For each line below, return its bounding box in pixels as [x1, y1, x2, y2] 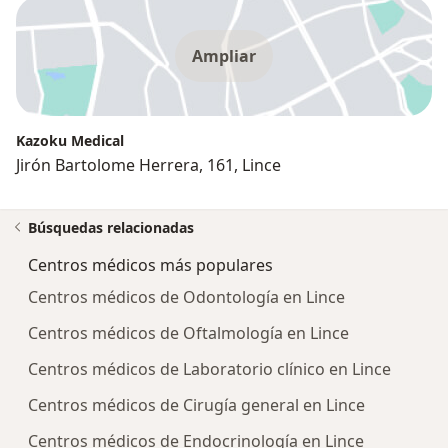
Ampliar [192, 45, 256, 68]
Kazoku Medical [16, 131, 124, 151]
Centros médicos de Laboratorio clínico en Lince [28, 358, 391, 381]
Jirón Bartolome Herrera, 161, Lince [16, 154, 281, 177]
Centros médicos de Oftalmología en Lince [28, 322, 349, 345]
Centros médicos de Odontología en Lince [28, 286, 345, 309]
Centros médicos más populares [28, 254, 273, 277]
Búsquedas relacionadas [28, 218, 194, 238]
